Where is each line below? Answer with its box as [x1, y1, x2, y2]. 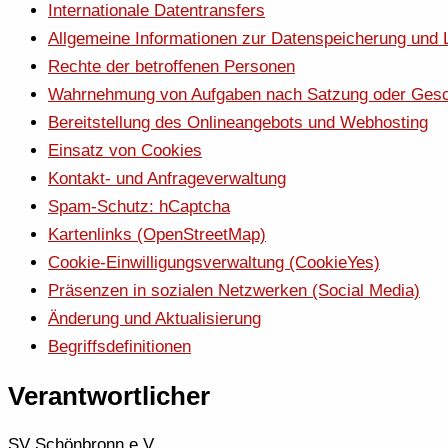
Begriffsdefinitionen [48, 336, 191, 356]
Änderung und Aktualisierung [48, 308, 261, 328]
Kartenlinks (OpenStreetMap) [48, 224, 266, 244]
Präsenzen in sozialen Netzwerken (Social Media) [48, 280, 420, 300]
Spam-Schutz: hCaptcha [48, 196, 230, 216]
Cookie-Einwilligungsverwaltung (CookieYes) [48, 252, 380, 272]
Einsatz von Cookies [48, 140, 202, 160]
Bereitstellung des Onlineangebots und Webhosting [48, 112, 428, 132]
